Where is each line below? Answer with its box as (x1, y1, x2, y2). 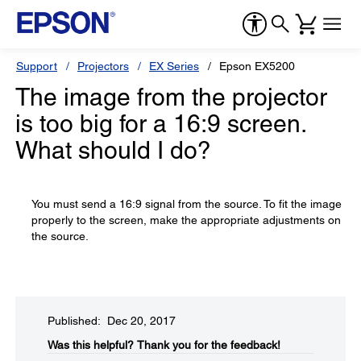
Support (16, 60, 57, 73)
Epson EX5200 (219, 60, 295, 73)
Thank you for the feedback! (137, 338, 280, 351)
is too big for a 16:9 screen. (15, 110, 305, 138)
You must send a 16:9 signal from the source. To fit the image (31, 197, 342, 210)
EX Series (149, 60, 199, 73)
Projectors (77, 60, 129, 73)
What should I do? (15, 136, 211, 164)
